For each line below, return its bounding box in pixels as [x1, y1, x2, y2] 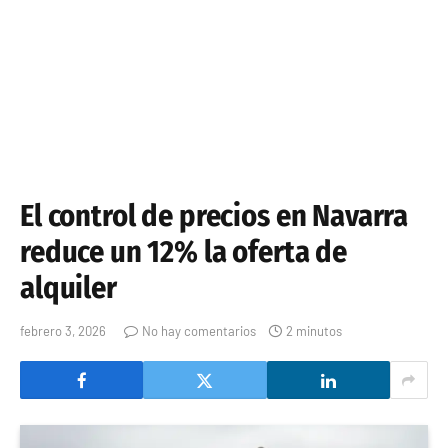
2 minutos [286, 323, 342, 339]
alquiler [20, 270, 117, 306]
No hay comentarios [142, 323, 256, 339]
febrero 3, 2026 [20, 323, 106, 339]
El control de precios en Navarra [20, 198, 409, 234]
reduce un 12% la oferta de [20, 234, 348, 270]
